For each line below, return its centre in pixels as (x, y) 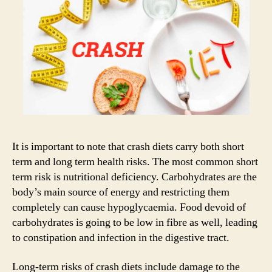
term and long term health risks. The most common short (135, 162)
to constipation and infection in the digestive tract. (121, 238)
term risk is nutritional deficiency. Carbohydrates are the (134, 177)
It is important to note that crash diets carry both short (128, 147)
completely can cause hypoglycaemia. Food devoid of (129, 208)
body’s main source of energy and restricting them (121, 192)
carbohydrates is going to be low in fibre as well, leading (135, 223)
